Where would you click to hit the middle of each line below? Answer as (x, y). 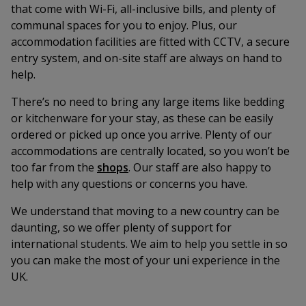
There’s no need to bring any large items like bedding (148, 102)
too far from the (54, 167)
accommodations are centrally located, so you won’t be (150, 151)
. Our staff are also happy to (200, 167)
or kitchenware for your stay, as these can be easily (142, 118)
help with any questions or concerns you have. (129, 184)
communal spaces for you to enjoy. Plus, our (124, 25)
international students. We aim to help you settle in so (149, 244)
